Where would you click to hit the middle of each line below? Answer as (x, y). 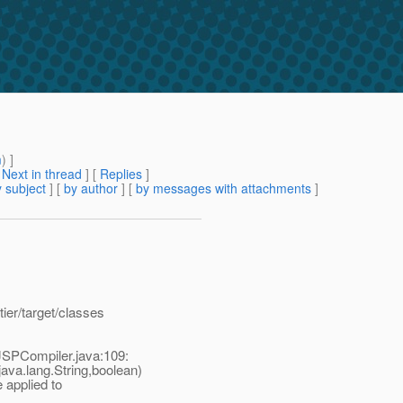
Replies (121, 174)
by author (91, 188)
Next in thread (42, 174)
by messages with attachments (224, 188)
